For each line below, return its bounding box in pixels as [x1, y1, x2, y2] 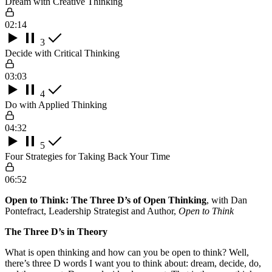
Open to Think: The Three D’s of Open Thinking [5, 194, 206, 205]
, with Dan [206, 194, 247, 205]
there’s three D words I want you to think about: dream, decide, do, [5, 257, 261, 268]
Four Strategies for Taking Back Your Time [5, 151, 170, 161]
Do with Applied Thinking [5, 99, 107, 110]
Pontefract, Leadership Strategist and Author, [5, 205, 178, 216]
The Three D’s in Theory [5, 226, 107, 237]
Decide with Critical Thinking [5, 47, 120, 58]
